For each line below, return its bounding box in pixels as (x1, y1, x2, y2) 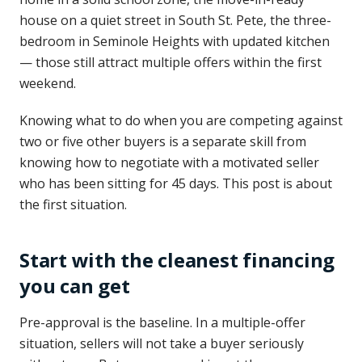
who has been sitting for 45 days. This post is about (19, 175, 332, 192)
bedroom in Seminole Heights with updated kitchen (19, 32, 330, 50)
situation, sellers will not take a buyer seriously (19, 335, 304, 352)
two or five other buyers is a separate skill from (19, 133, 306, 150)
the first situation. (19, 196, 127, 213)
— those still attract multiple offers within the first (19, 53, 322, 71)
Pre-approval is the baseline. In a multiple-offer (19, 314, 305, 331)
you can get (19, 272, 130, 299)
